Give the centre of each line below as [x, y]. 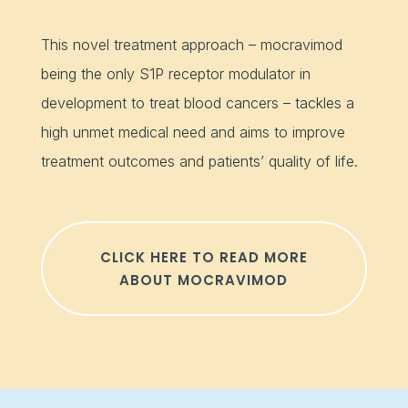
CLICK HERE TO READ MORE [204, 257]
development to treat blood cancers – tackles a [197, 102]
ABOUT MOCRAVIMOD [204, 280]
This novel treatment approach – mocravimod [191, 44]
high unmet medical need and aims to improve [193, 132]
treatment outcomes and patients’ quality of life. [199, 161]
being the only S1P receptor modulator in [175, 73]
